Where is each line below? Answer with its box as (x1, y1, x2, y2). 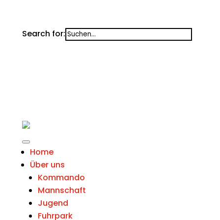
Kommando (37, 172, 85, 183)
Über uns (29, 159, 65, 170)
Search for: (22, 28, 65, 39)
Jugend (37, 197, 68, 209)
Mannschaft (37, 185, 86, 196)
